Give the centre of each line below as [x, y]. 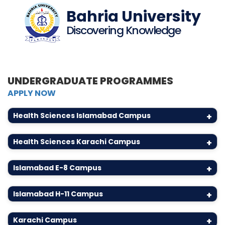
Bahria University [133, 17]
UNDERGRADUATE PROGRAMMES [90, 81]
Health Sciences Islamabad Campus [82, 116]
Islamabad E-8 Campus [57, 168]
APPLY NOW [32, 93]
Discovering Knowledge [123, 30]
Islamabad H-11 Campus [58, 194]
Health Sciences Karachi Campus [77, 142]
